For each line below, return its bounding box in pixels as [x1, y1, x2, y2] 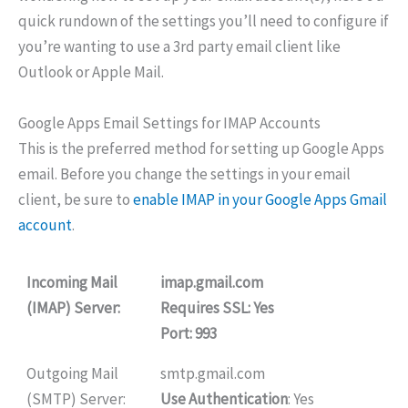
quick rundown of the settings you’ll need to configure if [18, 11, 389, 32]
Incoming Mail [25, 271, 117, 292]
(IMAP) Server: [25, 297, 120, 318]
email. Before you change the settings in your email [18, 163, 351, 184]
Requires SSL [159, 297, 248, 318]
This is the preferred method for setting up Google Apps [18, 138, 384, 158]
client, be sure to [18, 189, 133, 209]
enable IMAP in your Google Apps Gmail [133, 189, 387, 209]
